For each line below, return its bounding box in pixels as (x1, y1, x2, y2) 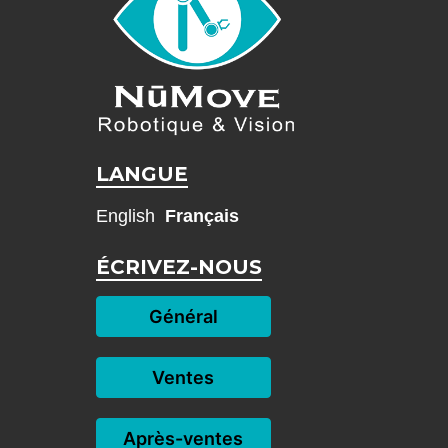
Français (164, 206, 239, 227)
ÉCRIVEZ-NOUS (95, 255, 262, 280)
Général (148, 306, 218, 328)
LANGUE (95, 162, 188, 187)
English (95, 206, 155, 227)
